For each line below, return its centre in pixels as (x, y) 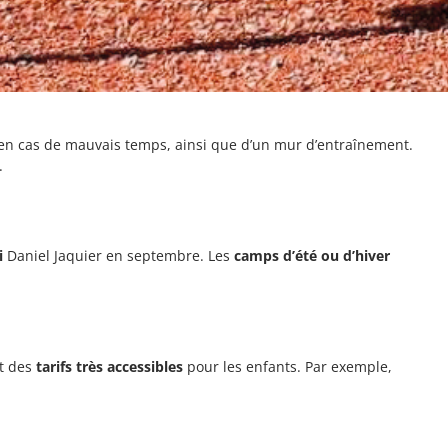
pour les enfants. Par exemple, (288, 366)
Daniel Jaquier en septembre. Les (117, 255)
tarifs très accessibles (110, 366)
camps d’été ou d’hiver (310, 255)
